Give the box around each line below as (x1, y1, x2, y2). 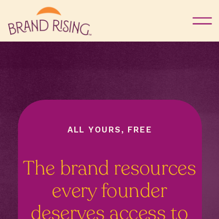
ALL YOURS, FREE (67, 125, 153, 135)
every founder (52, 177, 167, 204)
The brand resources (22, 155, 197, 181)
